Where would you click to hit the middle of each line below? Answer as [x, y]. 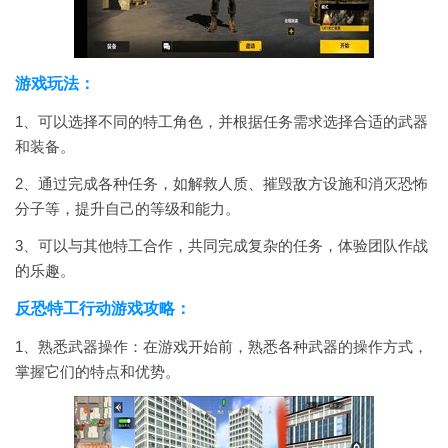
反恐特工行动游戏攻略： [103, 308]
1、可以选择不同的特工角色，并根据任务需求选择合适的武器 [221, 121]
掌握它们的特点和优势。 [97, 371]
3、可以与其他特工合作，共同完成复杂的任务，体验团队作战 [221, 245]
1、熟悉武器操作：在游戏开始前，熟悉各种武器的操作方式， [221, 346]
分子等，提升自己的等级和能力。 [127, 208]
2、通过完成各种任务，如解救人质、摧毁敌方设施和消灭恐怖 [221, 183]
